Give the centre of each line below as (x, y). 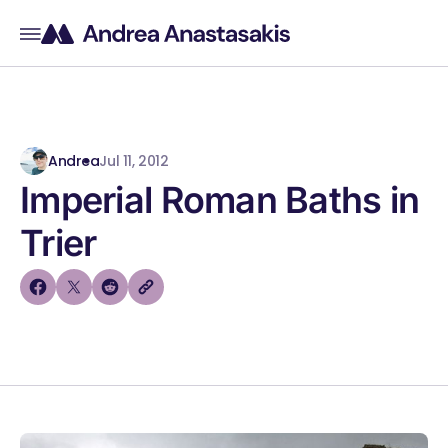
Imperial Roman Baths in (220, 200)
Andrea (74, 160)
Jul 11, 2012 (134, 160)
